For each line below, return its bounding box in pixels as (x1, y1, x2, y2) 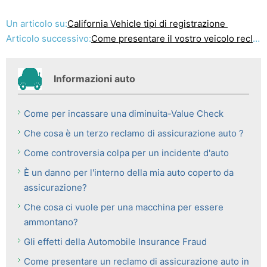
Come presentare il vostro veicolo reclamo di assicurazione (91, 33, 253, 44)
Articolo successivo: (6, 33, 91, 44)
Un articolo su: (6, 18, 67, 29)
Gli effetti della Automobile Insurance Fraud (24, 236, 207, 247)
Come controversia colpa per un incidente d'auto (24, 147, 229, 159)
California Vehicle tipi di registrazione (67, 18, 228, 29)
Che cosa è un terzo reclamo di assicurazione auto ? (24, 128, 244, 139)
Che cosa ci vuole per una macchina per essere (24, 201, 223, 213)
